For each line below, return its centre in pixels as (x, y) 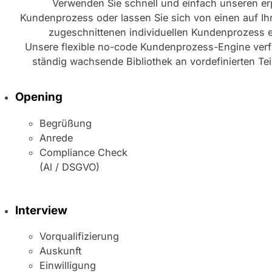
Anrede (56, 138)
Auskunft (61, 251)
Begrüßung (66, 124)
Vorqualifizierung (80, 236)
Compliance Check (84, 153)
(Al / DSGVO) (70, 167)
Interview (42, 210)
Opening (39, 97)
